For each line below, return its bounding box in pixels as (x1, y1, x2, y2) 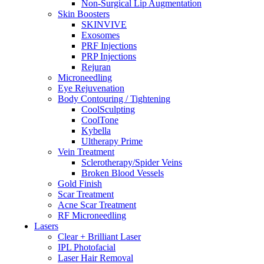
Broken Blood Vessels (81, 168, 164, 178)
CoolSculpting (81, 104, 135, 114)
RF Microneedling (58, 210, 126, 220)
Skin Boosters (58, 9, 110, 19)
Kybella (81, 126, 111, 136)
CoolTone (81, 115, 118, 125)
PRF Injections (81, 41, 137, 51)
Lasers (34, 221, 58, 231)
